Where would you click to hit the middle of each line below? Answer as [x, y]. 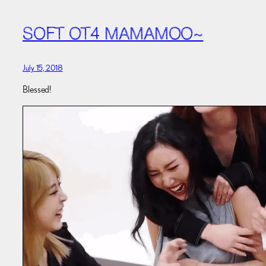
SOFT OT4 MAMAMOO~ [113, 35]
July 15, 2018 [43, 67]
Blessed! [37, 89]
